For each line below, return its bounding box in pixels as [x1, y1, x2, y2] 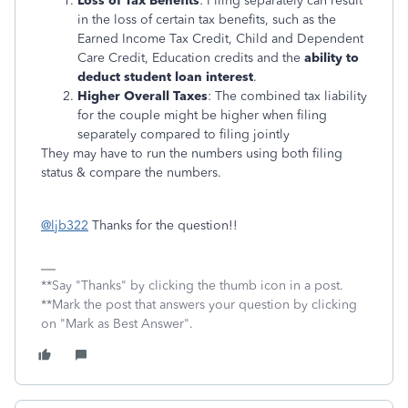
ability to [304, 50, 359, 66]
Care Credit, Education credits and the [77, 50, 304, 66]
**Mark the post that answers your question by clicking [41, 297, 357, 312]
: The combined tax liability [208, 88, 367, 104]
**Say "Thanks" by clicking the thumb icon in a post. [41, 278, 343, 293]
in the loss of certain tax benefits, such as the [77, 12, 336, 27]
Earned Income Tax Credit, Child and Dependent [77, 31, 363, 46]
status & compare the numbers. [41, 165, 221, 180]
